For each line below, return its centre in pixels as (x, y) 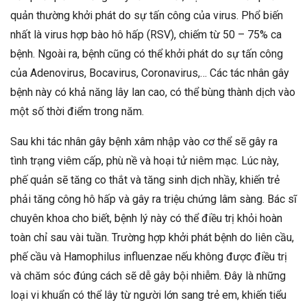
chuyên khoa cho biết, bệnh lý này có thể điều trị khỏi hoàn (146, 219)
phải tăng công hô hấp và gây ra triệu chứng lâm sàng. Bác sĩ (153, 199)
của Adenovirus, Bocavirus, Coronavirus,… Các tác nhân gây (150, 73)
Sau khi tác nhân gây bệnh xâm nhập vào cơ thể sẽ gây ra (144, 142)
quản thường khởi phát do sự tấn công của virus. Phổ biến (147, 16)
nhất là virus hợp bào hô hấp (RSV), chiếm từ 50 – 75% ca (146, 35)
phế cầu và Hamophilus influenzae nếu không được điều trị (149, 257)
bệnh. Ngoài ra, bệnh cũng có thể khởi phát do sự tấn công (147, 54)
